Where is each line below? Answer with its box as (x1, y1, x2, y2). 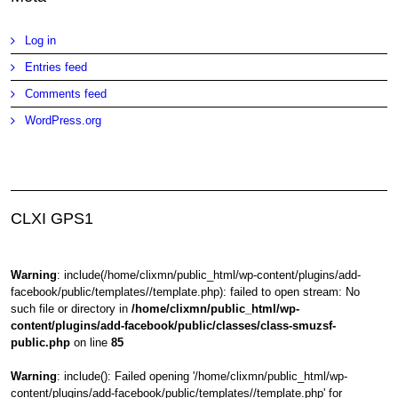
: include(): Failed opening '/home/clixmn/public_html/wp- (57, 369, 348, 383)
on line (70, 335, 112, 349)
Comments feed (25, 87, 107, 101)
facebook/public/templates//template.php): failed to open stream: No (11, 284, 361, 298)
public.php (11, 335, 71, 349)
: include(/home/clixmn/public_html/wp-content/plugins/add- (57, 267, 362, 282)
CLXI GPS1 (11, 209, 94, 227)
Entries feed (25, 60, 88, 75)
